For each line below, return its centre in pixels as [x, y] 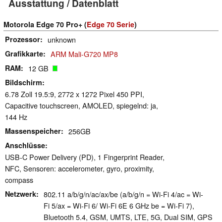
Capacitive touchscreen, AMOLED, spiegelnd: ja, [82, 106]
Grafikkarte [24, 54]
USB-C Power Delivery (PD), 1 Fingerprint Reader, [85, 157]
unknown [62, 40]
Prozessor [23, 39]
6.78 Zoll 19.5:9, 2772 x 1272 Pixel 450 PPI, [75, 94]
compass [19, 180]
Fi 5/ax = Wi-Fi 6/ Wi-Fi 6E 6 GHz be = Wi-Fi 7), [119, 206]
